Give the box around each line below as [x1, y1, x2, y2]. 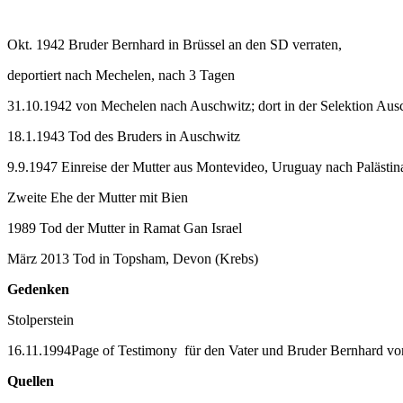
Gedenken [7, 281, 69, 297]
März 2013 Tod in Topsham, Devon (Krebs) [7, 250, 258, 266]
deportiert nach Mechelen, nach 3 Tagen [7, 67, 235, 83]
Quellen [7, 372, 54, 389]
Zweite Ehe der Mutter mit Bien [7, 189, 188, 205]
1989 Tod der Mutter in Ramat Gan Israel [7, 219, 242, 236]
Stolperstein [7, 311, 74, 327]
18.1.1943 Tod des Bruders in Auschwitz [7, 128, 240, 144]
